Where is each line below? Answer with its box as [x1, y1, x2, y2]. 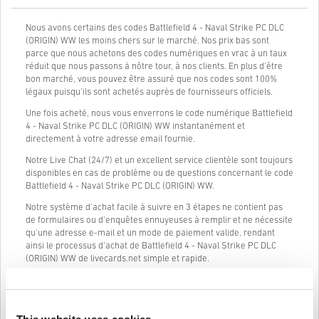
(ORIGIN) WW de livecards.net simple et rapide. [26, 253, 209, 263]
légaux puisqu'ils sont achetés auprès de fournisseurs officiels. [26, 87, 273, 97]
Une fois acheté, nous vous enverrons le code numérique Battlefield [26, 108, 293, 118]
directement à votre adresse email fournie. [26, 134, 195, 144]
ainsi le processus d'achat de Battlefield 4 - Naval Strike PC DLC [26, 241, 276, 251]
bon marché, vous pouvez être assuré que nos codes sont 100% [26, 74, 277, 84]
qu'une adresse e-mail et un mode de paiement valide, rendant [26, 228, 275, 238]
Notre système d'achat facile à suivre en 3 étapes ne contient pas [26, 202, 283, 212]
